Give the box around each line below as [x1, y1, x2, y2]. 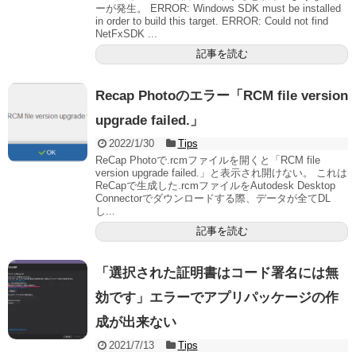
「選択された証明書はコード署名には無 [95, 265, 339, 281]
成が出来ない [95, 314, 176, 330]
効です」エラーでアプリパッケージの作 [95, 289, 339, 305]
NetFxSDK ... [95, 27, 157, 40]
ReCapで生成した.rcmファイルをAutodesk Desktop [95, 179, 335, 192]
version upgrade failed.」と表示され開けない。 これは [95, 166, 347, 179]
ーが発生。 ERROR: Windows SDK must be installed [95, 2, 341, 14]
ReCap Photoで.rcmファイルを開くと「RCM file [95, 153, 320, 166]
